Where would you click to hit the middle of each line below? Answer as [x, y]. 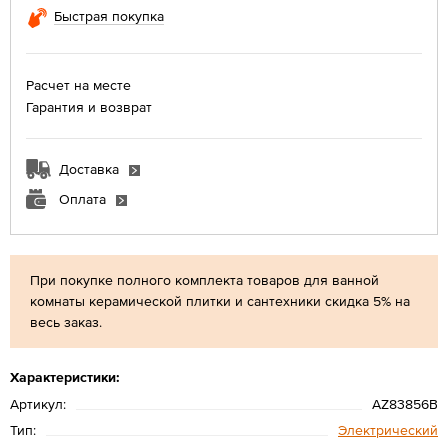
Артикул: [38, 403]
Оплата [82, 198]
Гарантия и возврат [89, 106]
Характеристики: [65, 376]
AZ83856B [405, 403]
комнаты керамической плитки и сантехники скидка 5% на [220, 300]
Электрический [388, 429]
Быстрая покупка [109, 16]
